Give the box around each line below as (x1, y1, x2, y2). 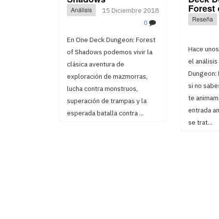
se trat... (188, 117, 212, 127)
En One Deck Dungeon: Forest (67, 35, 155, 44)
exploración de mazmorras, (67, 71, 148, 81)
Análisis (71, 5, 92, 14)
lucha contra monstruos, (67, 84, 138, 93)
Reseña (192, 15, 213, 23)
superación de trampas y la (67, 96, 147, 105)
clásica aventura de (67, 59, 124, 68)
